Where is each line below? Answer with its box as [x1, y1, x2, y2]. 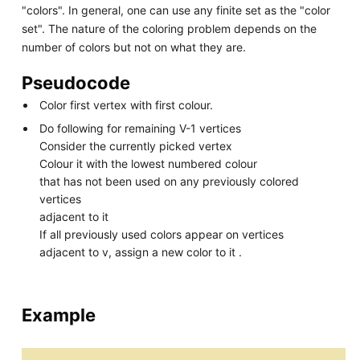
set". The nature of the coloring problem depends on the [21, 22, 317, 36]
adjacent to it [39, 210, 109, 224]
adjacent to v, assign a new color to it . [39, 245, 243, 260]
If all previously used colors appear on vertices [39, 227, 284, 242]
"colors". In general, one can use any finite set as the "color [21, 3, 330, 18]
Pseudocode [21, 72, 130, 94]
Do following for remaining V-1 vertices [39, 121, 242, 136]
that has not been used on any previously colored [39, 174, 300, 189]
